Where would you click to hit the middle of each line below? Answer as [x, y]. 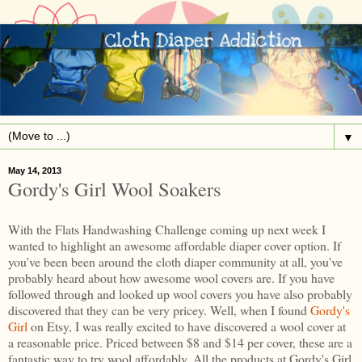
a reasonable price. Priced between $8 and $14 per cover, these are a [180, 342]
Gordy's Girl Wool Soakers [115, 189]
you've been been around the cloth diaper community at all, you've [175, 261]
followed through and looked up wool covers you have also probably [180, 293]
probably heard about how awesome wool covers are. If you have [171, 277]
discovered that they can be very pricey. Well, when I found [159, 309]
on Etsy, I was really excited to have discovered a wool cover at [187, 326]
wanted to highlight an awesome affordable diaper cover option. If [175, 245]
